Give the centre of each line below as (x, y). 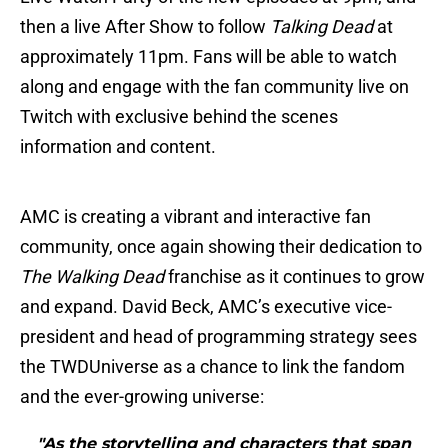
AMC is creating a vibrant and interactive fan (195, 217)
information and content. (118, 147)
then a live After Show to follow (145, 27)
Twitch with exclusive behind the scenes (179, 117)
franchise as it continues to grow (294, 277)
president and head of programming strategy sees (218, 337)
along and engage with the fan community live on (214, 87)
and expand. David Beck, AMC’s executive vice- (206, 307)
